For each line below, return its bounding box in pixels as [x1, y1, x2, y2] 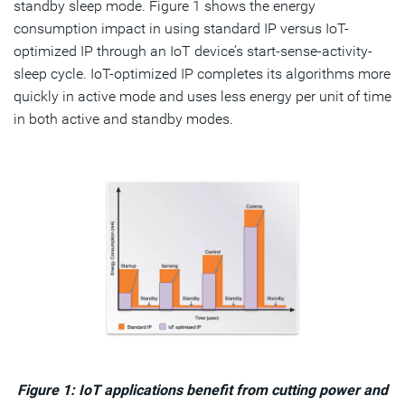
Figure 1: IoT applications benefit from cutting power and [17, 381, 388, 399]
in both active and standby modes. [14, 110, 233, 128]
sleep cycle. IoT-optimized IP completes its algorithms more [14, 65, 391, 83]
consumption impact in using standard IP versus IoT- [14, 20, 349, 38]
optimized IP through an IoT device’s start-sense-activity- [14, 42, 372, 61]
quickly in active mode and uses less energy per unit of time [14, 88, 391, 106]
